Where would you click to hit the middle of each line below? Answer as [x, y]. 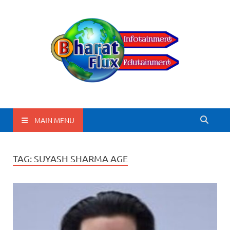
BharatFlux [63, 107]
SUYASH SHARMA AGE [81, 158]
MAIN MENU [54, 120]
